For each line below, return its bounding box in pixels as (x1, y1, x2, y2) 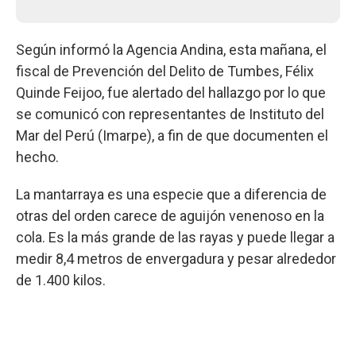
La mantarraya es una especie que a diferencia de (16, 185, 327, 203)
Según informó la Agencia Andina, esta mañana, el (16, 41, 327, 58)
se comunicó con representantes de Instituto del (16, 105, 324, 122)
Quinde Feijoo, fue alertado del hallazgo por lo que (16, 83, 326, 101)
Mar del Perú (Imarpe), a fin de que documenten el (16, 126, 328, 144)
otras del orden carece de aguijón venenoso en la (16, 207, 324, 224)
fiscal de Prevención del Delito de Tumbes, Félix (16, 62, 314, 79)
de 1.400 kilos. (16, 271, 106, 288)
